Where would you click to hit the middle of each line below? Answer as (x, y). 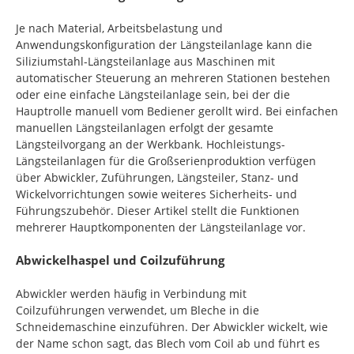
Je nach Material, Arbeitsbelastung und (119, 28)
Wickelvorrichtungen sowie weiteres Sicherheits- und (156, 194)
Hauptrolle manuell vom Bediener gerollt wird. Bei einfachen (177, 111)
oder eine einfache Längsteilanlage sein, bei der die (153, 94)
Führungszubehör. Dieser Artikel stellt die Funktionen (158, 211)
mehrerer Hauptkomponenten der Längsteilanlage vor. (161, 227)
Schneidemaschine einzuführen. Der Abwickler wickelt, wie (172, 327)
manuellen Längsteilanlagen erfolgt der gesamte (145, 128)
